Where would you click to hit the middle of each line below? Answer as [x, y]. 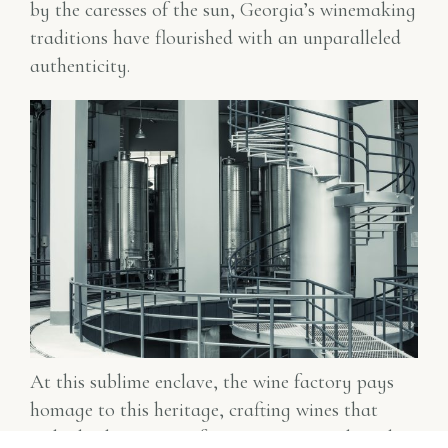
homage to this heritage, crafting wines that [204, 410]
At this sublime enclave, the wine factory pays [212, 382]
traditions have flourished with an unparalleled [215, 37]
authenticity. [80, 65]
